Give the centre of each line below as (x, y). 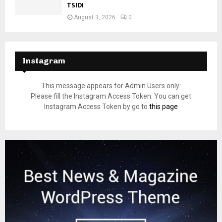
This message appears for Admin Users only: (111, 86)
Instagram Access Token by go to (97, 107)
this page (164, 107)
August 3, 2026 (95, 18)
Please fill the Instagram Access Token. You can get (111, 96)
